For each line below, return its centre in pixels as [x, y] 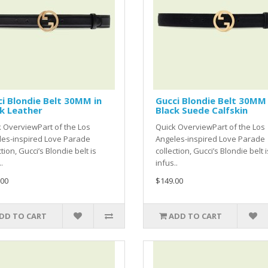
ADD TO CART [195, 216]
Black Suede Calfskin [201, 110]
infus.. [166, 163]
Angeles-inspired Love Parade [210, 139]
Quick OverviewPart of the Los [210, 127]
